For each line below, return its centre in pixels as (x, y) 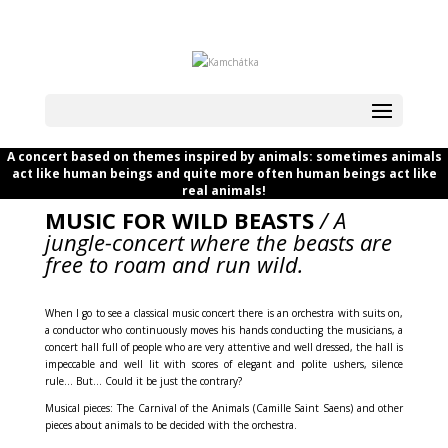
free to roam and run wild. (174, 264)
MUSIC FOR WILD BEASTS (182, 220)
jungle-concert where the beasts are (218, 242)
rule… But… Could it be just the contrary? (143, 381)
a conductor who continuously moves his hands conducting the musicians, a (224, 330)
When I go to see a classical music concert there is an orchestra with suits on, (224, 313)
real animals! (224, 190)
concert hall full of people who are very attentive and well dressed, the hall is (224, 347)
